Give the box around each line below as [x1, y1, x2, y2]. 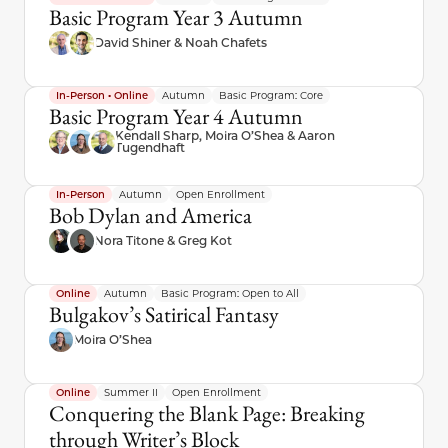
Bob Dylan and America [49, 201, 252, 231]
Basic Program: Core [219, 89, 323, 103]
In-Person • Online [56, 89, 148, 103]
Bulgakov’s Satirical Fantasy [49, 300, 279, 330]
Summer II [104, 386, 158, 400]
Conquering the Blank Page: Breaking [49, 399, 365, 429]
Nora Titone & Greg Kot [94, 233, 232, 249]
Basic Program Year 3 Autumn [49, 3, 303, 33]
